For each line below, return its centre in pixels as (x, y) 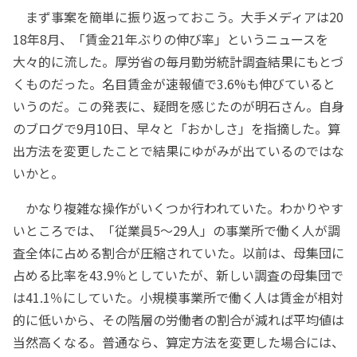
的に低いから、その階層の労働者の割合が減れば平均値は (178, 320)
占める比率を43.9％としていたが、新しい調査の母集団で (178, 275)
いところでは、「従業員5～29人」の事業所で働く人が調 (177, 231)
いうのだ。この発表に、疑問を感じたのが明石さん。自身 (178, 106)
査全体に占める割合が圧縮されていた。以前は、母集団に (178, 253)
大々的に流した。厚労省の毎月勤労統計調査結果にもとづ (178, 62)
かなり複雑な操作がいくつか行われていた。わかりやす (178, 208)
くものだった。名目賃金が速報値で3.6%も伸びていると (174, 84)
